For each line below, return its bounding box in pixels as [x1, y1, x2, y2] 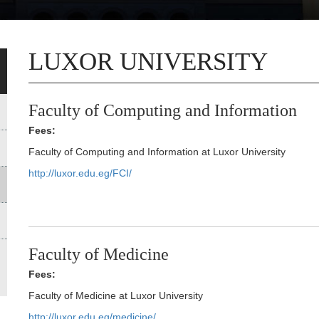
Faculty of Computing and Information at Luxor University [28, 146, 286, 158]
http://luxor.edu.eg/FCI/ [28, 167, 132, 179]
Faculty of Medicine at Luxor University [28, 290, 204, 302]
